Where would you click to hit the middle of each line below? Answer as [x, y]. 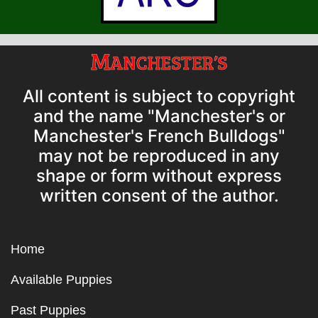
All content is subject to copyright [159, 97]
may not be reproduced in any [159, 156]
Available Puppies [61, 280]
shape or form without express [159, 176]
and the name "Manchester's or [159, 116]
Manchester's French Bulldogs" [159, 136]
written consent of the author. [159, 196]
